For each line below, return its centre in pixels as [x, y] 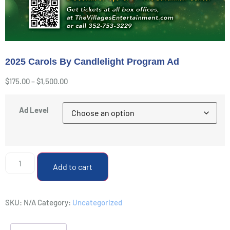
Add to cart [73, 167]
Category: [55, 203]
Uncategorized [97, 203]
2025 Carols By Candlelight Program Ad [92, 62]
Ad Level [34, 110]
